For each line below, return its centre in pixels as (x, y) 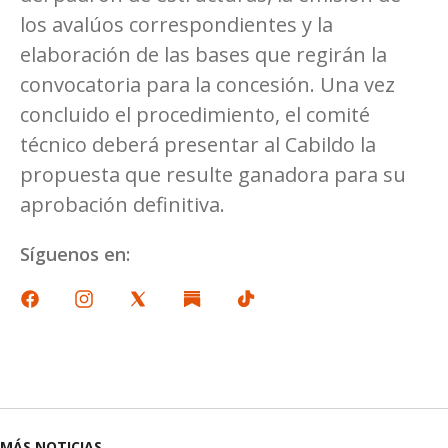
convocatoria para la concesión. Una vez (207, 84)
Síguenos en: (75, 253)
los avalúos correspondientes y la (176, 24)
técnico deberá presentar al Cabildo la (198, 144)
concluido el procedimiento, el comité (195, 114)
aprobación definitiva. (122, 204)
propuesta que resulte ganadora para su (213, 174)
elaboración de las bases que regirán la (203, 54)
